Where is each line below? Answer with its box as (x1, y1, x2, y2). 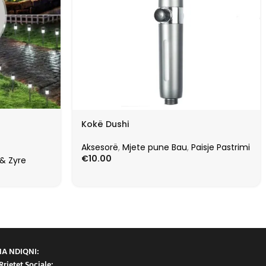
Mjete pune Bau (122, 141, 187, 153)
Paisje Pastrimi (191, 141, 250, 153)
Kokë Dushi (81, 118, 129, 130)
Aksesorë (81, 141, 118, 153)
